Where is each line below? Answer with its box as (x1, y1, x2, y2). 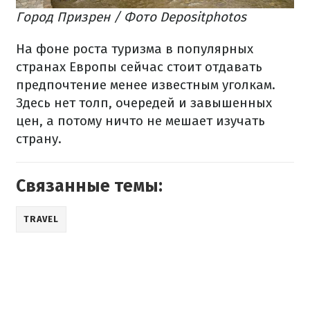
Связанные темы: (16, 175, 163, 197)
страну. (16, 130, 62, 147)
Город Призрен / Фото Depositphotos (16, 8, 246, 25)
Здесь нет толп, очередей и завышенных (16, 94, 272, 111)
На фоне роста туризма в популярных (16, 40, 253, 57)
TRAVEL (24, 213, 59, 224)
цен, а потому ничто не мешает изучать (16, 112, 265, 129)
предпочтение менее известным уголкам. (16, 76, 275, 93)
